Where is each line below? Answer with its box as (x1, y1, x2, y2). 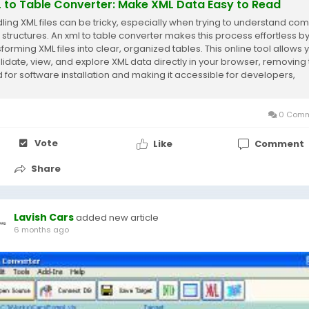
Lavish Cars (14, 210, 74, 224)
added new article (76, 211, 159, 224)
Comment (254, 137, 304, 150)
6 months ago (14, 224, 69, 235)
